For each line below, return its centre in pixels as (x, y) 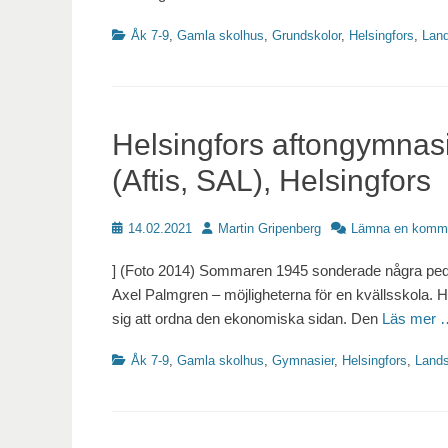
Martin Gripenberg (269, 229)
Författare (229, 228)
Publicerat (140, 228)
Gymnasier (303, 361)
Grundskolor (306, 36)
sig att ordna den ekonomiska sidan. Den (247, 319)
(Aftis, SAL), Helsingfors (271, 181)
